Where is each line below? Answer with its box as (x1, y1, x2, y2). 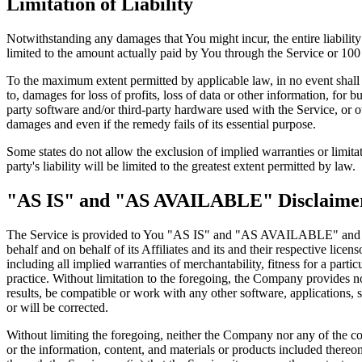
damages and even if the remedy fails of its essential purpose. (6, 117, 316, 132)
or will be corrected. (6, 301, 108, 315)
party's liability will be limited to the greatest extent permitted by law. (6, 159, 356, 174)
